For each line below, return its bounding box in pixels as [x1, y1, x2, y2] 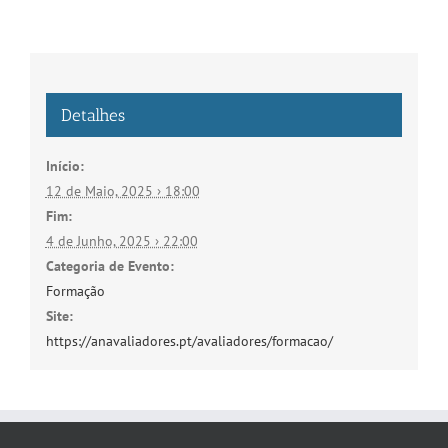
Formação [45, 281, 105, 300]
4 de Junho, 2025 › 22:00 [45, 231, 198, 250]
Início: [45, 156, 84, 175]
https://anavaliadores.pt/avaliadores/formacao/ [45, 331, 333, 350]
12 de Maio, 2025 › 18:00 [45, 181, 200, 200]
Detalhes [60, 104, 125, 125]
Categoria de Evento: [45, 256, 174, 275]
